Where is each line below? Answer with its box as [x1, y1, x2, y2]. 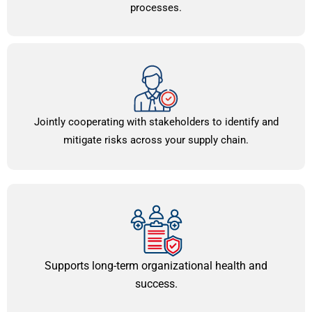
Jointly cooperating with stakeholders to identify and [33, 115, 279, 128]
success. [134, 276, 178, 290]
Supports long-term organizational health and [45, 258, 267, 272]
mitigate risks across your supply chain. [63, 133, 249, 146]
